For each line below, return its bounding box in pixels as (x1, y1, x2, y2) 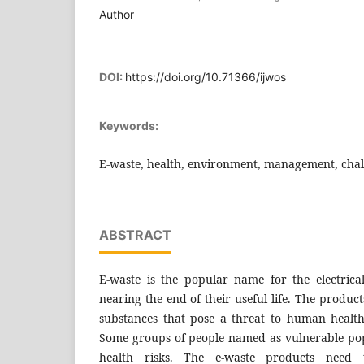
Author (99, 6, 134, 21)
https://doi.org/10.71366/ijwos (125, 69, 286, 84)
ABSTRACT (99, 226, 171, 243)
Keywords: (99, 118, 158, 132)
